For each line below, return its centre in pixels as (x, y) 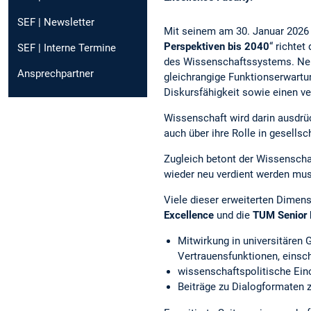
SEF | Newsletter (56, 22)
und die (233, 216)
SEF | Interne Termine (67, 48)
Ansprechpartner (56, 73)
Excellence (189, 216)
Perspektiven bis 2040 (217, 46)
